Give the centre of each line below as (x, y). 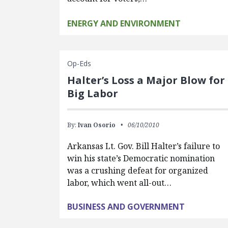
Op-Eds (79, 63)
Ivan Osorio (97, 125)
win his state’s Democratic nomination (141, 158)
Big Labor (93, 93)
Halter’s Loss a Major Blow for (146, 80)
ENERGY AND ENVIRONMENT (124, 23)
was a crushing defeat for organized (138, 170)
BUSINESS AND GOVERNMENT (126, 207)
